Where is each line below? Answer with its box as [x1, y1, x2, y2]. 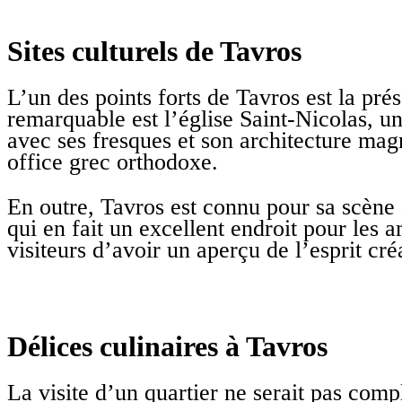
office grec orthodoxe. [7, 149, 218, 176]
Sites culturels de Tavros [7, 34, 301, 67]
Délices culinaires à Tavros [7, 329, 328, 363]
